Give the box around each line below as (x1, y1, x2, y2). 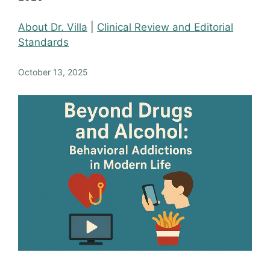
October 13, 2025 (18, 66, 88, 77)
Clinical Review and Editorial (97, 21, 233, 33)
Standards (18, 36, 69, 48)
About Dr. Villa (18, 21, 87, 33)
